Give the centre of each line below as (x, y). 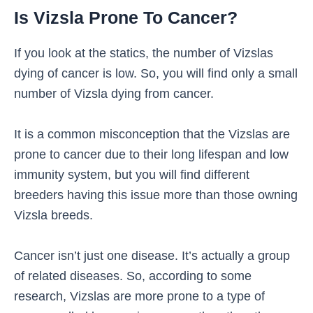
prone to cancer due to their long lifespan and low (151, 154)
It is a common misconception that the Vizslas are (152, 134)
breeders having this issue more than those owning (156, 195)
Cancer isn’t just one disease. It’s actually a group (152, 256)
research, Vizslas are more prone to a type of (139, 296)
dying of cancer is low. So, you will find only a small (156, 73)
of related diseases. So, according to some (133, 276)
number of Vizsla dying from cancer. (114, 93)
